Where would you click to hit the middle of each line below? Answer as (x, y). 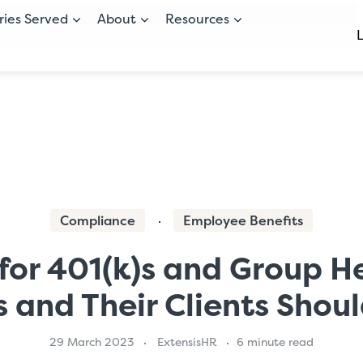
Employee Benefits (243, 220)
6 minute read (275, 342)
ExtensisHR (187, 342)
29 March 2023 (92, 342)
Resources (197, 19)
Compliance (98, 220)
